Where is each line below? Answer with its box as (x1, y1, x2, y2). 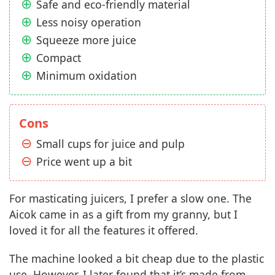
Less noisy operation (36, 15, 141, 30)
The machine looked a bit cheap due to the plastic (9, 251, 264, 266)
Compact (36, 50, 81, 66)
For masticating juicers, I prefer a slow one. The (9, 191, 252, 206)
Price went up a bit (36, 154, 132, 169)
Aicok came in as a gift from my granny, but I (9, 207, 238, 222)
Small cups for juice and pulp (36, 136, 185, 152)
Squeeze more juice (36, 33, 136, 48)
